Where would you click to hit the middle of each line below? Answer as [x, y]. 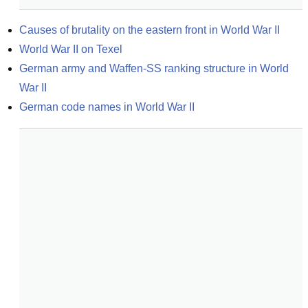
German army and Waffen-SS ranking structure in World [154, 68]
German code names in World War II [107, 107]
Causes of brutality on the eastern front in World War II [150, 30]
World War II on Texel [71, 49]
